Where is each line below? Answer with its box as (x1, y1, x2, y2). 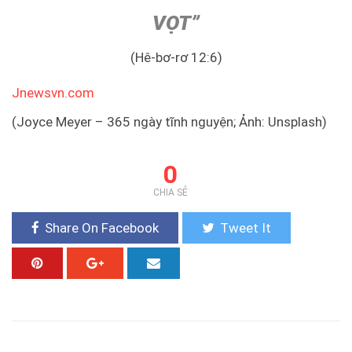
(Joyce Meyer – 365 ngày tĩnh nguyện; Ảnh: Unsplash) (12, 113, 327, 130)
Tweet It (220, 219, 271, 236)
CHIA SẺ (152, 186, 188, 198)
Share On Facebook (45, 219, 159, 236)
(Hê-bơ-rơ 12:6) (130, 49, 222, 66)
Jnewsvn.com (12, 85, 94, 101)
